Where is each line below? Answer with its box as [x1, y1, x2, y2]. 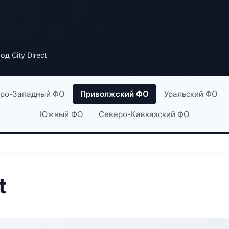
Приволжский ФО [80, 89, 149, 99]
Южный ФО [39, 109, 83, 119]
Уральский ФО [164, 89, 218, 99]
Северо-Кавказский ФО [98, 109, 190, 119]
